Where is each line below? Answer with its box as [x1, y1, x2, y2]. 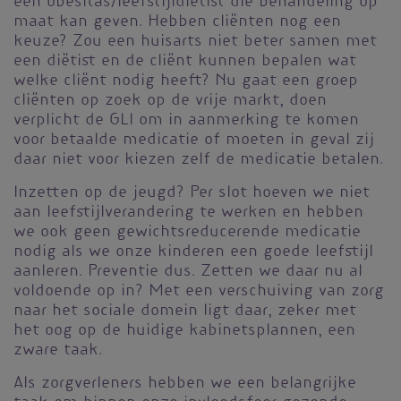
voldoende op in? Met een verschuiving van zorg [13, 285, 384, 300]
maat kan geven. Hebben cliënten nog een [13, 15, 341, 30]
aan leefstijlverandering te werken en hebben [13, 206, 363, 221]
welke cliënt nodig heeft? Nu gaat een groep [13, 74, 358, 90]
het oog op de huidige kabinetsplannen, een [13, 324, 355, 339]
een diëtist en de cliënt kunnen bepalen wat [13, 55, 356, 70]
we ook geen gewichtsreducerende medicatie [13, 226, 361, 241]
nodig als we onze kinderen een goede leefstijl [13, 245, 373, 260]
